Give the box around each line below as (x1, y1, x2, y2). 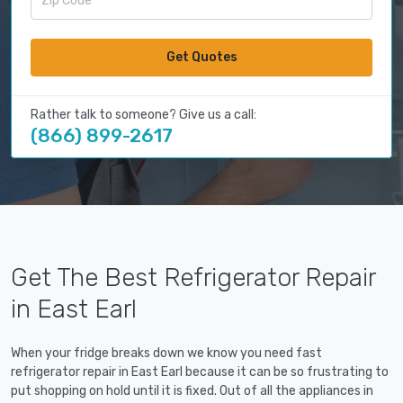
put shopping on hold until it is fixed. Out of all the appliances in (11, 383, 373, 399)
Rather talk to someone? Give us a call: (31, 107, 256, 123)
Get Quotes (166, 49, 237, 66)
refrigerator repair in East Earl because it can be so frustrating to (11, 364, 389, 381)
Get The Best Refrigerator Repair (11, 263, 375, 293)
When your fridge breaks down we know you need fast (11, 345, 322, 362)
